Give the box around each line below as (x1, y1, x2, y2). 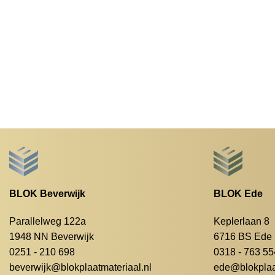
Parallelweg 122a (9, 216, 86, 227)
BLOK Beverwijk (9, 188, 85, 199)
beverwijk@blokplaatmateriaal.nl (9, 262, 152, 273)
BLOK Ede (214, 188, 263, 199)
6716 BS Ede (214, 231, 273, 242)
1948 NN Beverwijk (9, 231, 94, 242)
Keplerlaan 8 (214, 216, 270, 227)
